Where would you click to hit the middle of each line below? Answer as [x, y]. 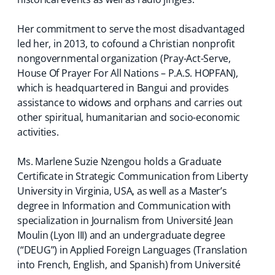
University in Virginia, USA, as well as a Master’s [122, 191]
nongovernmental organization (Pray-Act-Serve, [124, 58]
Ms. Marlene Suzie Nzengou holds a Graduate [119, 161]
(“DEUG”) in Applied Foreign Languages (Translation [132, 250]
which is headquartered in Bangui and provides [123, 88]
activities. [38, 132]
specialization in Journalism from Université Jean [125, 220]
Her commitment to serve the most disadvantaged [131, 29]
